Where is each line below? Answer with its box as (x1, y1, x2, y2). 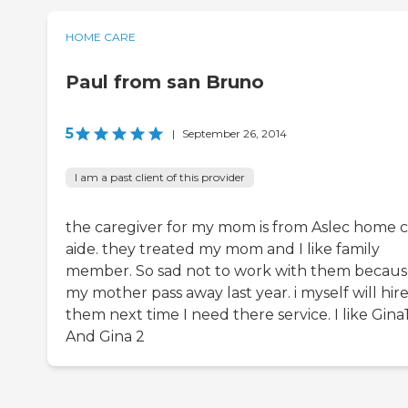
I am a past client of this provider (75, 170, 245, 185)
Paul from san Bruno (66, 71, 264, 94)
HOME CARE (66, 30, 136, 45)
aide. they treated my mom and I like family (66, 240, 380, 259)
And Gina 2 (66, 328, 145, 346)
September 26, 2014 (182, 127, 287, 141)
